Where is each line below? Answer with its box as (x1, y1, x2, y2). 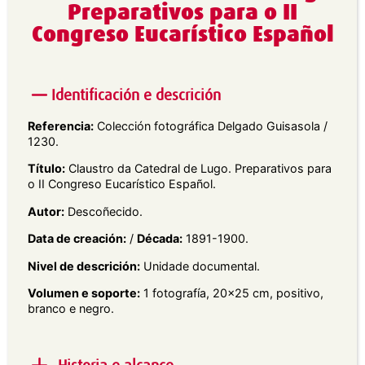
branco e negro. (28, 301, 114, 316)
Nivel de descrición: (28, 258, 140, 273)
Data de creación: (28, 231, 126, 246)
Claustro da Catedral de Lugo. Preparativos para (65, 161, 332, 176)
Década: (137, 231, 182, 246)
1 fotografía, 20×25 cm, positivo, (140, 286, 323, 301)
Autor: (28, 204, 64, 218)
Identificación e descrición (51, 86, 221, 103)
